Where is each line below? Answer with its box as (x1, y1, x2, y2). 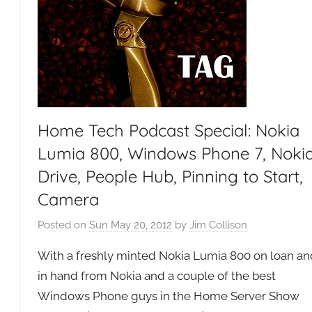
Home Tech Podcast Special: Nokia (37, 119, 299, 141)
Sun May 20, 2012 (88, 219, 172, 231)
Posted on (37, 219, 89, 231)
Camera (37, 188, 99, 210)
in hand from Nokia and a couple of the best (37, 269, 276, 283)
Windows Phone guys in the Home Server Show (37, 289, 299, 303)
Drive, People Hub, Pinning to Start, (37, 165, 303, 187)
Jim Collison (189, 219, 247, 231)
